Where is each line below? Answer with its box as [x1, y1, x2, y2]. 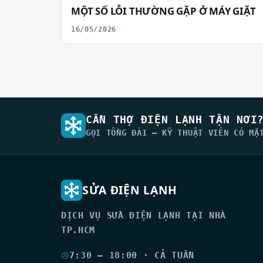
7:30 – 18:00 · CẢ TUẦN [69, 249, 194, 261]
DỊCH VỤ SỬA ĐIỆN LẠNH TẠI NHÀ [61, 210, 227, 220]
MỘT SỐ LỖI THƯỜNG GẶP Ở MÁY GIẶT [71, 4, 256, 18]
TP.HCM [61, 224, 96, 235]
